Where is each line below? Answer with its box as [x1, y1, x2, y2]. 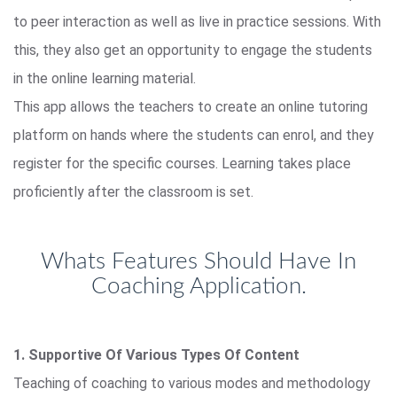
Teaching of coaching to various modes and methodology [13, 374, 370, 392]
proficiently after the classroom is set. [13, 183, 253, 200]
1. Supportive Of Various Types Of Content [13, 346, 300, 363]
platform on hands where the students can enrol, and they [13, 126, 374, 144]
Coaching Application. [90, 274, 307, 298]
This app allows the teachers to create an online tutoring [13, 97, 368, 115]
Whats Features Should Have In [41, 249, 356, 273]
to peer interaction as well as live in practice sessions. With [13, 12, 381, 30]
